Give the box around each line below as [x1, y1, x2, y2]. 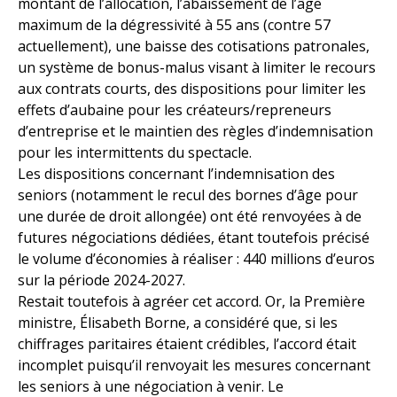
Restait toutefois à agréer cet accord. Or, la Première [18, 292, 365, 312]
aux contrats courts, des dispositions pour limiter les [18, 79, 366, 99]
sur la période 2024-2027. [18, 270, 185, 291]
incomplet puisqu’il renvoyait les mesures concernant [18, 355, 370, 376]
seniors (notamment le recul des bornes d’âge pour [18, 185, 358, 206]
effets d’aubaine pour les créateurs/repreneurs [18, 100, 331, 121]
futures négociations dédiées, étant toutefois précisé [18, 228, 370, 248]
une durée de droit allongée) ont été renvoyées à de [18, 206, 362, 227]
